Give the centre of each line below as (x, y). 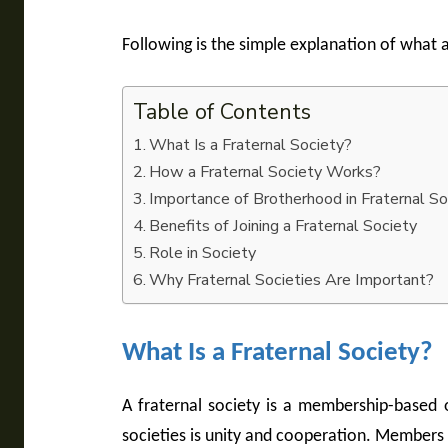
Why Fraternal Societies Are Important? (292, 280)
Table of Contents (222, 112)
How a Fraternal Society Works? (265, 172)
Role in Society (203, 253)
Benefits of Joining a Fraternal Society (283, 226)
